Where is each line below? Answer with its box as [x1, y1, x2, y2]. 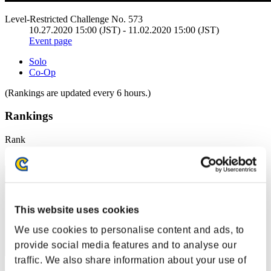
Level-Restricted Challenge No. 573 [5, 13, 143, 24]
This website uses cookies [15, 204, 140, 215]
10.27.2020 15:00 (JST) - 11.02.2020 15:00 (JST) [29, 24, 219, 35]
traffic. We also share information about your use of [15, 255, 246, 266]
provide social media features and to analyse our [15, 240, 237, 250]
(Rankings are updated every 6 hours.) [5, 87, 151, 98]
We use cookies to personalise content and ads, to [15, 224, 244, 235]
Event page [29, 35, 72, 46]
